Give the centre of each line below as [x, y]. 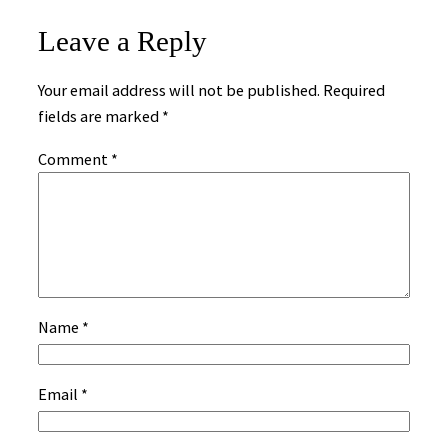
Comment [74, 158]
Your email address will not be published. [179, 90]
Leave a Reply [122, 40]
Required [354, 90]
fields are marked [100, 116]
